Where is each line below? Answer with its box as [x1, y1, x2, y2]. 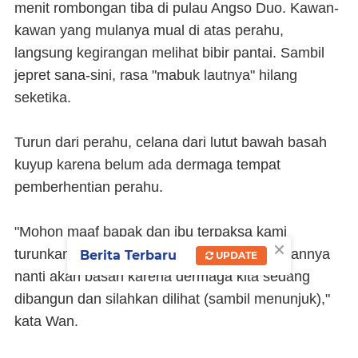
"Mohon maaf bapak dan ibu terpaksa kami [14, 224, 287, 240]
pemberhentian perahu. [14, 179, 163, 195]
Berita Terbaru [80, 248, 177, 264]
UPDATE [213, 249, 257, 262]
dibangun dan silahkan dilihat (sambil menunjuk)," [14, 291, 330, 307]
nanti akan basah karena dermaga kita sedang [14, 268, 310, 284]
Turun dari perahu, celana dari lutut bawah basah [14, 134, 327, 150]
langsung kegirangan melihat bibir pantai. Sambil [14, 45, 324, 61]
